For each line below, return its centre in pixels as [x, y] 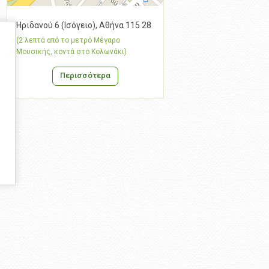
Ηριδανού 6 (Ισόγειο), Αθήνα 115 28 [84, 25]
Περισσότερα [85, 75]
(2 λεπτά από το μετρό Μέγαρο [68, 40]
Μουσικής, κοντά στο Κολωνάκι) [71, 51]
